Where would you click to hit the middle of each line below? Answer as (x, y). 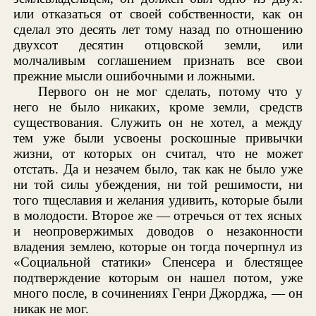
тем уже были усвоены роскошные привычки (158, 138)
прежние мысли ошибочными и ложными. (135, 75)
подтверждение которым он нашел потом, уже (158, 277)
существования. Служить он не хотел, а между (158, 122)
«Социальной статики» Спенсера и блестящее (158, 262)
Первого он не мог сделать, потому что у (170, 91)
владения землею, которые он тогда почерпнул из (158, 246)
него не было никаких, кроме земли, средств (158, 107)
